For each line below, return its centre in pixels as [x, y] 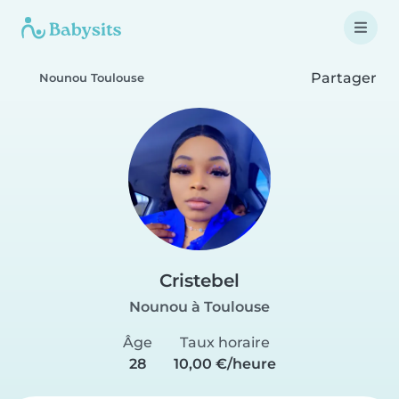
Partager [342, 77]
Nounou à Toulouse [199, 307]
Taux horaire [225, 342]
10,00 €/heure [225, 364]
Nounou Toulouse [92, 78]
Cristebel [199, 281]
